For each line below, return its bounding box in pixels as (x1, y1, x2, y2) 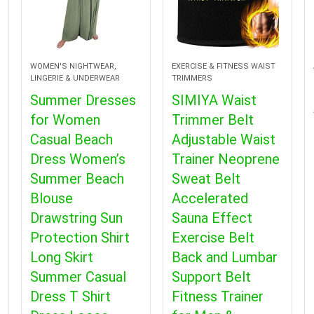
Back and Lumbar (172, 248, 278, 266)
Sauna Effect (172, 209, 253, 226)
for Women (29, 111, 100, 128)
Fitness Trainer (172, 287, 264, 305)
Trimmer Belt (172, 111, 254, 128)
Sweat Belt (172, 170, 241, 187)
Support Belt (172, 268, 252, 285)
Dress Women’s (29, 150, 125, 168)
